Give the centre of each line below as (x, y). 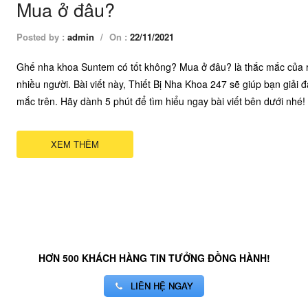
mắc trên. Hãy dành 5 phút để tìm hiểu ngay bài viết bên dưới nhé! (161, 101)
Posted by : (42, 37)
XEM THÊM (75, 144)
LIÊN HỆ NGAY (161, 286)
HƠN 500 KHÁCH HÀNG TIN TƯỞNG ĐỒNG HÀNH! (154, 258)
